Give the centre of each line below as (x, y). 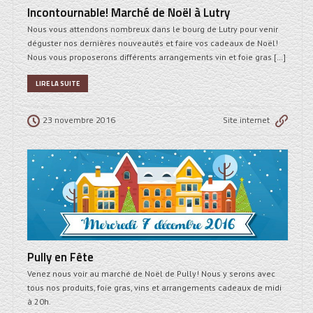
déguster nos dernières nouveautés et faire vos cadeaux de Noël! (153, 43)
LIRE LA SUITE (58, 84)
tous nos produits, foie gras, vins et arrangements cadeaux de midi (154, 288)
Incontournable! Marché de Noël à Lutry (129, 13)
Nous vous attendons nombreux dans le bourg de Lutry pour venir (153, 29)
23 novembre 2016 (79, 120)
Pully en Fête (60, 257)
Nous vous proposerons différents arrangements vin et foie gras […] (156, 57)
